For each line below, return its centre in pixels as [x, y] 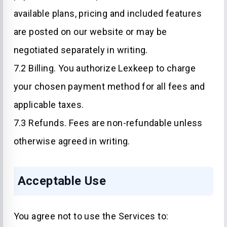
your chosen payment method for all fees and [109, 86]
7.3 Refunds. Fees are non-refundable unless [108, 123]
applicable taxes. [49, 105]
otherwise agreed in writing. [72, 141]
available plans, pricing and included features [107, 13]
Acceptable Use [62, 181]
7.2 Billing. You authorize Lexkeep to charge [105, 68]
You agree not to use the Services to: [91, 216]
